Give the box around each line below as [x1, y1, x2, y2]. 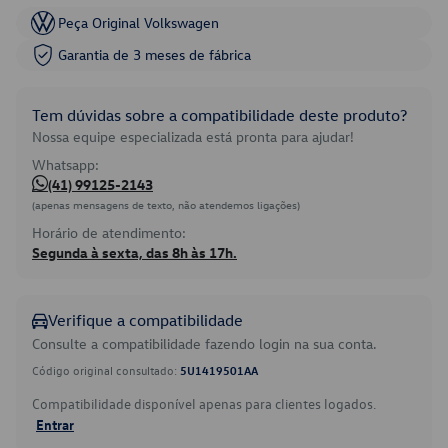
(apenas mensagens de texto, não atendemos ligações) [32, 197, 300, 212]
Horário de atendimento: [32, 223, 186, 242]
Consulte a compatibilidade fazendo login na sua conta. [32, 334, 377, 353]
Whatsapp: [32, 155, 99, 174]
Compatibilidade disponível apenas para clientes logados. [32, 394, 376, 413]
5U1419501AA [180, 362, 258, 378]
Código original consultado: [32, 362, 180, 378]
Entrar [36, 415, 74, 433]
